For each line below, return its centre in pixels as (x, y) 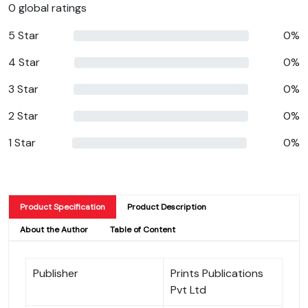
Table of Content (143, 229)
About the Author (54, 229)
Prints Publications (217, 273)
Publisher (56, 273)
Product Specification (63, 207)
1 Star (22, 142)
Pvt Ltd (188, 289)
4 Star (24, 62)
